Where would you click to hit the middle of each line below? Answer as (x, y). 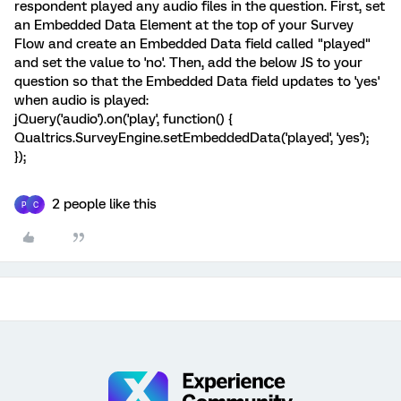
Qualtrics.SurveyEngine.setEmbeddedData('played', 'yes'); (192, 138)
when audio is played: (81, 100)
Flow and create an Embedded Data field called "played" (193, 44)
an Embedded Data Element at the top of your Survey (184, 25)
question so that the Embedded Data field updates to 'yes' (197, 81)
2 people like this (104, 204)
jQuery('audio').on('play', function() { (125, 119)
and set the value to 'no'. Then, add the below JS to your (188, 63)
